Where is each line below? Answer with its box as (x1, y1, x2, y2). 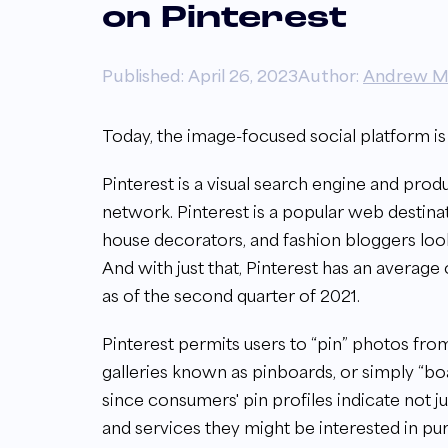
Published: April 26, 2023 (102, 65, 298, 86)
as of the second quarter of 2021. (102, 285, 360, 306)
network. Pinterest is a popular (102, 201, 348, 222)
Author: (298, 65, 363, 86)
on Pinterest (102, 2, 347, 35)
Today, (102, 125, 157, 146)
